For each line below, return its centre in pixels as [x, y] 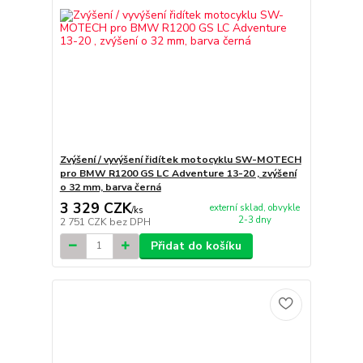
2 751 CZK [84, 222]
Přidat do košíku [196, 246]
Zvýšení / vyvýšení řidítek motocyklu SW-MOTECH [180, 160]
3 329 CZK [95, 208]
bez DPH [130, 222]
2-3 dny [254, 220]
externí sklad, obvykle [254, 208]
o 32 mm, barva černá [110, 188]
